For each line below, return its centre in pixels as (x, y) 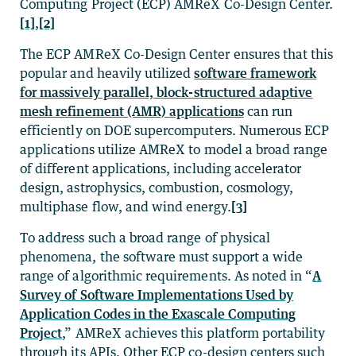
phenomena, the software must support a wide (162, 256)
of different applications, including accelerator (161, 168)
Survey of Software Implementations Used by (157, 294)
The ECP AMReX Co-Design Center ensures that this (177, 54)
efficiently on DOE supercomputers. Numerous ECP (175, 130)
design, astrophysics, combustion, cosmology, (157, 187)
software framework (255, 73)
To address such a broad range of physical (145, 237)
